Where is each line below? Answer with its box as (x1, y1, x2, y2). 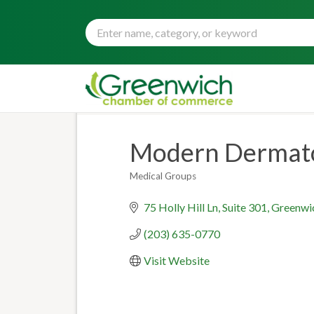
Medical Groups (129, 170, 196, 182)
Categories (128, 178, 182, 191)
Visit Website (143, 254, 210, 267)
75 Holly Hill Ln (143, 200, 218, 214)
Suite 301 (221, 200, 267, 214)
